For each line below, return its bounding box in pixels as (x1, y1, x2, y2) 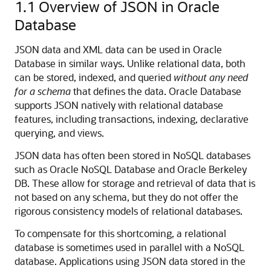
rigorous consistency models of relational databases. (15, 204, 243, 217)
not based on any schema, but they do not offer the (15, 191, 238, 203)
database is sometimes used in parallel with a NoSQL (15, 241, 244, 253)
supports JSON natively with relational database (15, 99, 223, 111)
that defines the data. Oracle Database (71, 85, 241, 97)
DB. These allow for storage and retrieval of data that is (15, 177, 255, 189)
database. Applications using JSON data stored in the (15, 255, 246, 267)
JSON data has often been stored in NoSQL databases (15, 149, 250, 162)
